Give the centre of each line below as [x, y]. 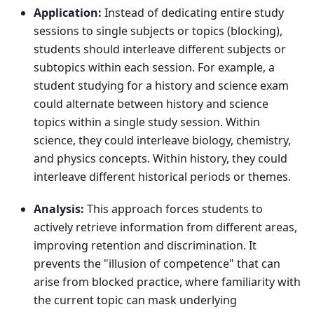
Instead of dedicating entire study [193, 13]
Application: [68, 13]
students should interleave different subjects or [160, 49]
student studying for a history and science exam [161, 86]
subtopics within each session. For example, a [154, 68]
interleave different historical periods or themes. [162, 177]
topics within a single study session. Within [147, 122]
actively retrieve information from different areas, [165, 227]
